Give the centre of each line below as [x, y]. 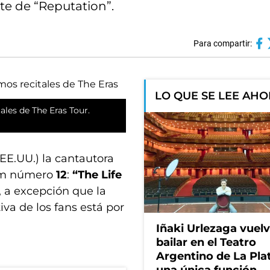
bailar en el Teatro [206, 243]
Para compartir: [222, 43]
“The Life [97, 175]
